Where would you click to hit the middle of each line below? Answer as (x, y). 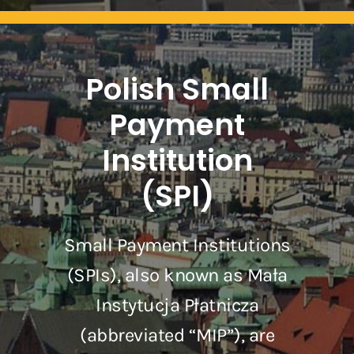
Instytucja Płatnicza (177, 305)
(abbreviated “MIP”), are (177, 335)
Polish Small (177, 90)
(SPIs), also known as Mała (177, 275)
